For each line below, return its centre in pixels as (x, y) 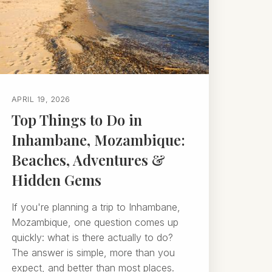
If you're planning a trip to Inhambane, (96, 207)
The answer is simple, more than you (93, 253)
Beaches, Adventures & (88, 160)
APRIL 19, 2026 (41, 99)
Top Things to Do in (76, 120)
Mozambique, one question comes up (95, 222)
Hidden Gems (56, 180)
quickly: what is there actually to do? (92, 237)
